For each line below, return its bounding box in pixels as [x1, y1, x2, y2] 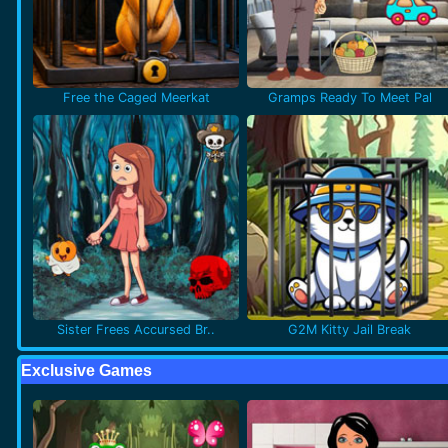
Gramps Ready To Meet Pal [267, 89, 432, 105]
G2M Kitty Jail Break [288, 322, 412, 338]
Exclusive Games [21, 362, 153, 380]
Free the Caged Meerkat [62, 89, 210, 105]
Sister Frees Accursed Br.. [57, 322, 216, 338]
